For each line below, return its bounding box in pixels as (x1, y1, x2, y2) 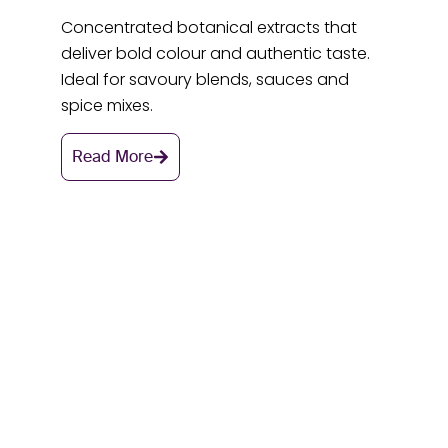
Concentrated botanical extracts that (61, 15, 358, 39)
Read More (72, 146, 154, 166)
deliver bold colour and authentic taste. (61, 41, 371, 65)
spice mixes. (61, 93, 158, 117)
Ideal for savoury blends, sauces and (61, 67, 350, 91)
